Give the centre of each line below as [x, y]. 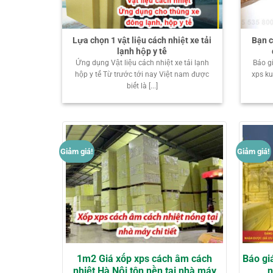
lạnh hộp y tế [142, 51]
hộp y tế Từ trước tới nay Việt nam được [142, 75]
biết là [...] [142, 86]
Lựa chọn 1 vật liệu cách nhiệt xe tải [142, 40]
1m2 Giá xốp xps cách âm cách [144, 259]
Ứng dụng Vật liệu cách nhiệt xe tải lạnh [142, 63]
